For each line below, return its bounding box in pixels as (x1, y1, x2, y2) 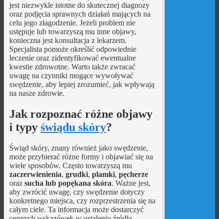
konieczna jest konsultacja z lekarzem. (9, 36, 127, 44)
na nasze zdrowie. (9, 89, 65, 97)
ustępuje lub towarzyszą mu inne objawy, (9, 27, 136, 36)
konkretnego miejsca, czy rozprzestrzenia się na (9, 196, 155, 205)
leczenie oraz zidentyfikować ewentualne (9, 54, 136, 62)
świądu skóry (40, 120, 106, 133)
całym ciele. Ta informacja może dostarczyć (9, 205, 144, 214)
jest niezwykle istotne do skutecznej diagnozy (9, 1, 150, 9)
